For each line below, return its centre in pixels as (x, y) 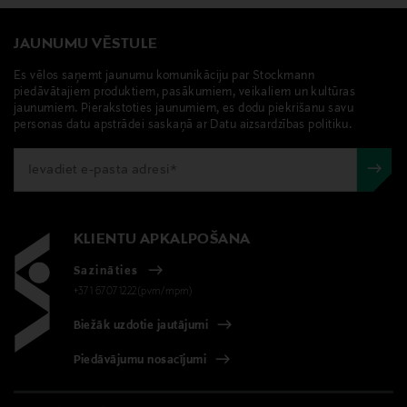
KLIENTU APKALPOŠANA (162, 239)
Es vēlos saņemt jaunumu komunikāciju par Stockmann (164, 76)
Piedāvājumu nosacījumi (140, 361)
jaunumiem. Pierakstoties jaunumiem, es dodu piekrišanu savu (184, 109)
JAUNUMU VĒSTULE (86, 44)
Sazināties (106, 271)
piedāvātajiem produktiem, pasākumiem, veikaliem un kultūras (184, 92)
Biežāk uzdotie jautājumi (141, 326)
